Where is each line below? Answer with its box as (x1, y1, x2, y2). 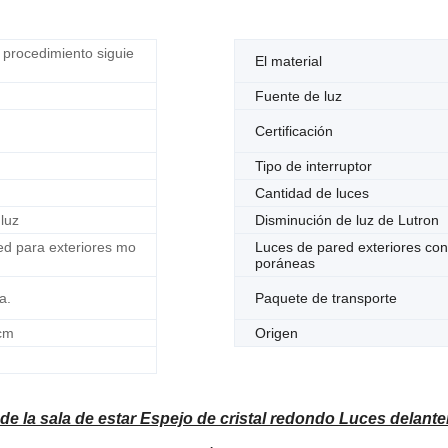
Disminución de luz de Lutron (255, 212, 439, 228)
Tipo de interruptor (255, 158, 372, 174)
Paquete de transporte (255, 290, 397, 306)
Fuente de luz (255, 88, 342, 104)
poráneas (255, 255, 315, 271)
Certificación (255, 123, 333, 139)
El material (255, 53, 322, 69)
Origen (255, 325, 298, 341)
